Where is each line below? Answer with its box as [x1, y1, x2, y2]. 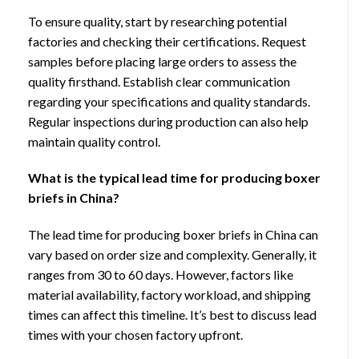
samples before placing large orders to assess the [28, 53, 296, 69]
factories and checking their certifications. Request [28, 33, 306, 49]
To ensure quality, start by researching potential [28, 13, 287, 29]
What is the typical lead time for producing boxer [28, 170, 321, 186]
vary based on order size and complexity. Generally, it [28, 247, 317, 263]
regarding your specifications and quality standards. [28, 93, 310, 109]
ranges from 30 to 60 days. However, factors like [28, 267, 293, 283]
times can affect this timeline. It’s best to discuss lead [28, 307, 317, 323]
